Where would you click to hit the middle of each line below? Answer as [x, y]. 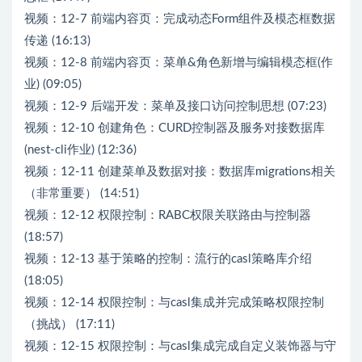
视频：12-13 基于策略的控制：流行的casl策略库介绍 [168, 259]
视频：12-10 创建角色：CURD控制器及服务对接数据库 [175, 128]
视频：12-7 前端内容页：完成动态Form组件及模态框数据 [180, 19]
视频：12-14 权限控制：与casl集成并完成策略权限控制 [174, 302]
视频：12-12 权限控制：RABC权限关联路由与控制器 [168, 215]
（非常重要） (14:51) [82, 193]
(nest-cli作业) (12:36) [80, 149]
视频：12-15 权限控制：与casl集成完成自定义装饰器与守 [180, 346]
